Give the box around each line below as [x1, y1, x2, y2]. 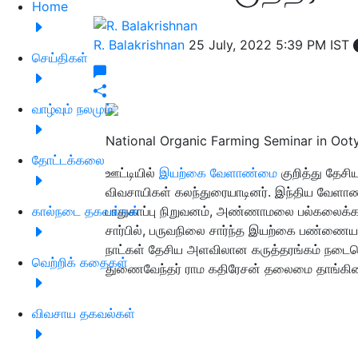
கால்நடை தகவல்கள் [32, 202, 140, 219]
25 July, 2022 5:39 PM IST [189, 36, 353, 53]
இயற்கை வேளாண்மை [159, 164, 277, 181]
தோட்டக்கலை [32, 151, 105, 168]
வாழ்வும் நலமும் [32, 100, 113, 117]
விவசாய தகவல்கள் [32, 304, 135, 321]
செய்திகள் [32, 49, 88, 66]
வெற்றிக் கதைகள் [32, 253, 128, 270]
